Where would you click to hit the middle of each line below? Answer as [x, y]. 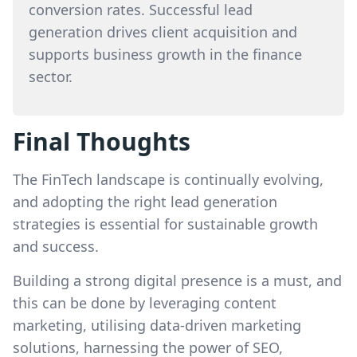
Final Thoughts [102, 141]
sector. [51, 76]
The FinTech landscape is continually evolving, [168, 179]
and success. [56, 246]
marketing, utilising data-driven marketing [157, 325]
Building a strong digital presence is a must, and [177, 280]
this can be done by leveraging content [145, 303]
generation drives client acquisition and [163, 32]
